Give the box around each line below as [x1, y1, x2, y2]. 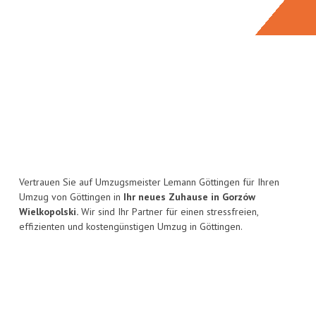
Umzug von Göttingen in [19, 190, 123, 204]
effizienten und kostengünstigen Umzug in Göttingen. [19, 220, 243, 233]
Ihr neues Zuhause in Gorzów [123, 190, 255, 204]
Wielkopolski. [19, 205, 78, 219]
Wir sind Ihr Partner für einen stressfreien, [78, 205, 258, 219]
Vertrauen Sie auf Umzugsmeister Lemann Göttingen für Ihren [19, 176, 279, 189]
